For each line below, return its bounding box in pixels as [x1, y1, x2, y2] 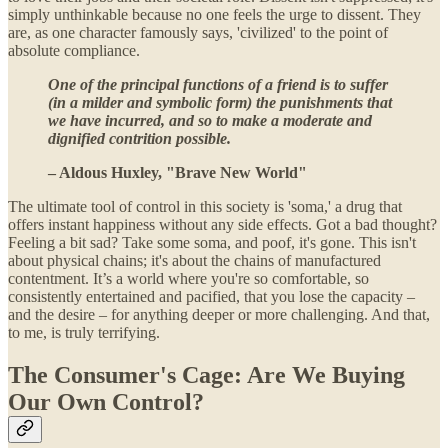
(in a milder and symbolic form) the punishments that [48, 93, 392, 111]
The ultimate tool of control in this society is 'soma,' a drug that [8, 197, 402, 215]
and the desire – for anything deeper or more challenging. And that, [8, 305, 430, 323]
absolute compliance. [8, 41, 140, 59]
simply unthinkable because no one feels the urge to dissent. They [8, 5, 421, 23]
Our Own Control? [8, 388, 204, 415]
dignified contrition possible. [48, 129, 231, 147]
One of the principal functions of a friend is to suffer [48, 75, 388, 93]
